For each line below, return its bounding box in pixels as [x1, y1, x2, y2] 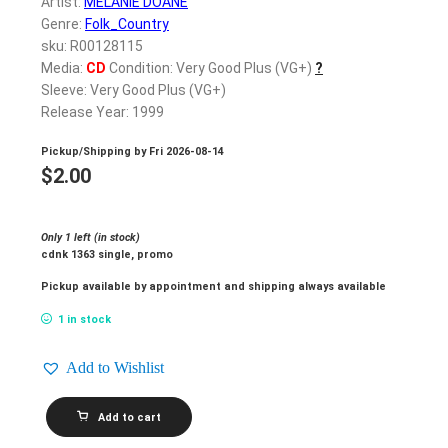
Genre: [41, 16, 85, 33]
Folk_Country [85, 16, 169, 33]
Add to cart [98, 411, 161, 425]
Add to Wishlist [66, 359, 164, 377]
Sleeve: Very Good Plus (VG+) [41, 82, 226, 99]
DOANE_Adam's [40, 415, 118, 429]
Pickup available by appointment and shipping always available [41, 280, 386, 294]
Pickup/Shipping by [41, 144, 149, 158]
